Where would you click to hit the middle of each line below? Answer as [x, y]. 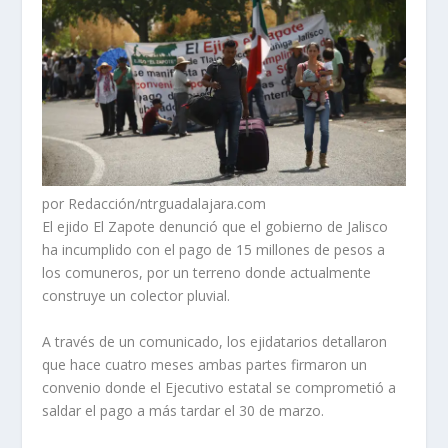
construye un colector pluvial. [136, 296]
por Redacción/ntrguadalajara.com [154, 204]
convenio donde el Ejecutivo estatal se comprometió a [219, 387]
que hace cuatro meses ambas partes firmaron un [205, 364]
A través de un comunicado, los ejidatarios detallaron [215, 341]
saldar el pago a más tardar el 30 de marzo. [183, 410]
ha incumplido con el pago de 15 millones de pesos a [214, 250]
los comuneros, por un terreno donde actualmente [207, 273]
